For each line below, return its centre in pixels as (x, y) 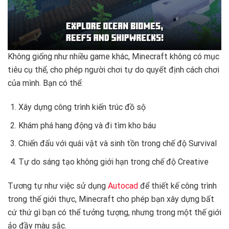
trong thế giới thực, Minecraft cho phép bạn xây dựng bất (111, 199)
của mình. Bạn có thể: (45, 83)
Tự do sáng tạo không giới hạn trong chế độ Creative (113, 162)
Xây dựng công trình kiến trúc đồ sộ (82, 107)
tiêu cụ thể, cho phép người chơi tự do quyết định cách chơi (113, 70)
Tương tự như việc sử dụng (58, 186)
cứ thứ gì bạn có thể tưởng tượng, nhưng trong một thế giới (114, 212)
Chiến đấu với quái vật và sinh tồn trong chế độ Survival (117, 144)
